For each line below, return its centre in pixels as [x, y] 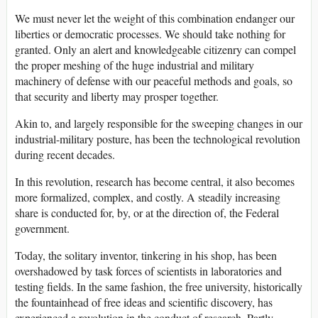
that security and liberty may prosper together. [117, 97]
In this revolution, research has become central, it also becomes [155, 182]
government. [42, 229]
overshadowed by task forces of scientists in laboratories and [148, 271]
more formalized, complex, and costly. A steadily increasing [148, 197]
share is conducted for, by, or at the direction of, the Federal [147, 213]
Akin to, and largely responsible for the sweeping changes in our [159, 124]
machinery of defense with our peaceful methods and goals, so [154, 81]
